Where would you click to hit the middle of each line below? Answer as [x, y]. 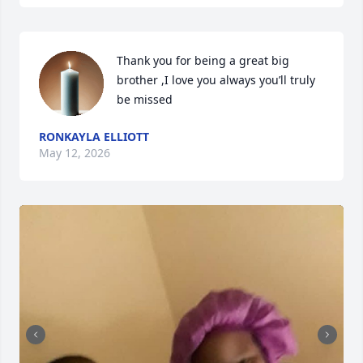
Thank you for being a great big [203, 60]
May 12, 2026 [75, 153]
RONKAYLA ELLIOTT [94, 137]
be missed [145, 99]
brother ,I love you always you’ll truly [216, 80]
